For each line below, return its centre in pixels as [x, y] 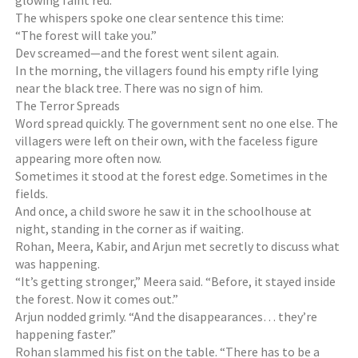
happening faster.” [66, 334]
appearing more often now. [89, 158]
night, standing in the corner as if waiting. [130, 229]
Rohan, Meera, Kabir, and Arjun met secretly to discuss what [178, 246]
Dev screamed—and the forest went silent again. [147, 53]
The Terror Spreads [68, 105]
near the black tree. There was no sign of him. [139, 88]
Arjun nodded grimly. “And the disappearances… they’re [167, 316]
